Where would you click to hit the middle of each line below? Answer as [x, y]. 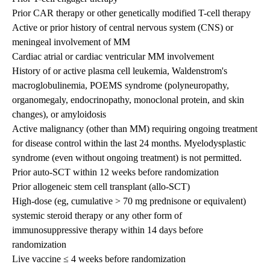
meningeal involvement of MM [71, 42]
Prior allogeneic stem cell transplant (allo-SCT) [101, 187]
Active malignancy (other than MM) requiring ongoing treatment [135, 129]
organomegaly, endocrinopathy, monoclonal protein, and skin [128, 100]
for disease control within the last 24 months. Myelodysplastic [129, 143]
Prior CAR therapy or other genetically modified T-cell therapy [131, 13]
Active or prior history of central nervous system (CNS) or [123, 28]
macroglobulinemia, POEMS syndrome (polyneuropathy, [121, 86]
